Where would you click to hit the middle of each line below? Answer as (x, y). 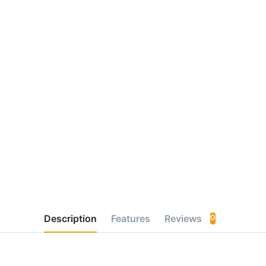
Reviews (184, 218)
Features (130, 218)
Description (70, 218)
